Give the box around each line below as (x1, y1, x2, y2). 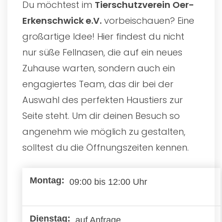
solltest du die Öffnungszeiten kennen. (22, 141, 189, 154)
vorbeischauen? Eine (102, 14, 194, 27)
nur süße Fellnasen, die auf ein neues (22, 46, 182, 58)
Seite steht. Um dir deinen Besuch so (22, 109, 180, 122)
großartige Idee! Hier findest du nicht (22, 30, 184, 43)
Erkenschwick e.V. (22, 14, 102, 27)
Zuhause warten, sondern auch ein (22, 61, 175, 74)
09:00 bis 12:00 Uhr (69, 176, 147, 187)
